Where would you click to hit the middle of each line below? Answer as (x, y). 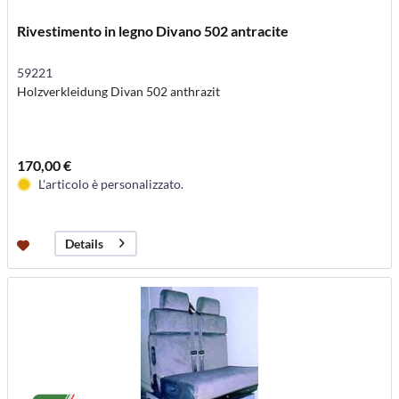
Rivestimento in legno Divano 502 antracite (153, 30)
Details (85, 244)
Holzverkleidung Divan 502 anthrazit (119, 91)
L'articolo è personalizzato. (111, 183)
